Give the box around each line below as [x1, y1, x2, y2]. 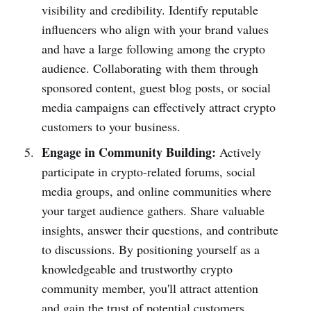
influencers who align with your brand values [41, 20, 269, 37]
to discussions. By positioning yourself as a [41, 240, 260, 258]
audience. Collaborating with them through [41, 59, 258, 76]
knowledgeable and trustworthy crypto [41, 260, 233, 277]
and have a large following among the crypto [41, 40, 265, 57]
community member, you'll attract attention [41, 279, 258, 296]
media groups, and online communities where [41, 182, 271, 199]
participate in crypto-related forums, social [41, 162, 255, 180]
